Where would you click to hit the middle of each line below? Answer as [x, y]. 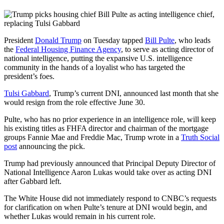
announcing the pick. [51, 146]
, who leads [192, 40]
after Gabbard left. [33, 181]
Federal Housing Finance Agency [68, 49]
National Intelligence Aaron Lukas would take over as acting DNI [108, 172]
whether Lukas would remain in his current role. [80, 216]
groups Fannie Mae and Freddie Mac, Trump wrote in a [92, 137]
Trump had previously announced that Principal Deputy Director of [110, 163]
